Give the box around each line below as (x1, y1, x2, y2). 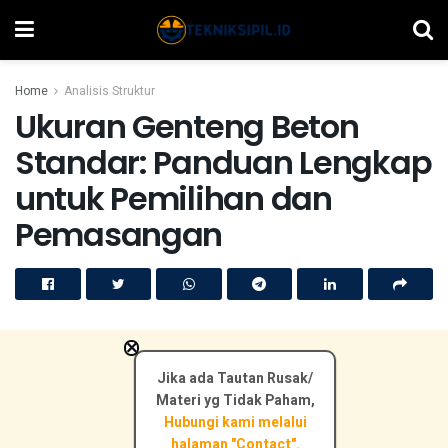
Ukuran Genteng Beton (15, 104, 359, 149)
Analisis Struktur (64, 82, 155, 100)
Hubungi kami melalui (163, 412, 307, 433)
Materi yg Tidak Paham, (155, 390, 315, 411)
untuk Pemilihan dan (15, 176, 332, 221)
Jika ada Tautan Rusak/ (157, 368, 314, 389)
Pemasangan (15, 212, 223, 257)
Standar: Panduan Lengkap (15, 140, 432, 185)
